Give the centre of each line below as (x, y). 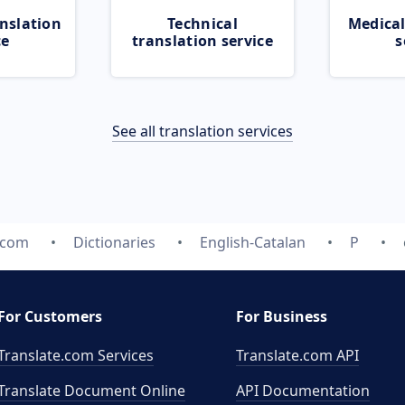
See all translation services (202, 131)
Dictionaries (114, 242)
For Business (282, 316)
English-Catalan (253, 242)
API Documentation (303, 391)
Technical (202, 24)
